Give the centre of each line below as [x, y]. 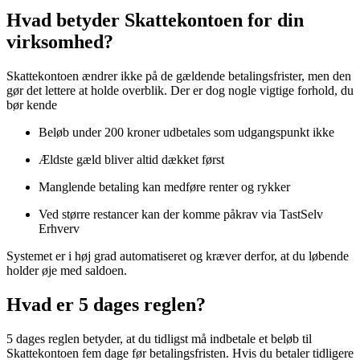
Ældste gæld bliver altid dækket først [131, 160]
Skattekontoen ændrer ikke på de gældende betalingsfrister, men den [179, 76]
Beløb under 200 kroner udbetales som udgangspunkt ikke [186, 133]
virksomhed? [60, 42]
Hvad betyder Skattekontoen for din [155, 20]
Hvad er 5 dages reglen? [106, 305]
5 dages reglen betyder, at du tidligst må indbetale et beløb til [159, 339]
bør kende [32, 105]
